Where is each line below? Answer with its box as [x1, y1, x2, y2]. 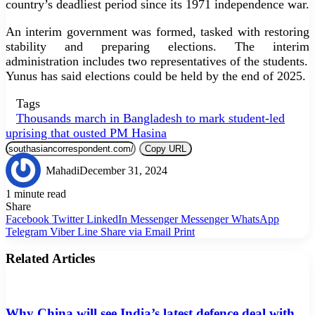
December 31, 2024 [79, 164, 167, 176]
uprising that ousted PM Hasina [6, 125, 167, 140]
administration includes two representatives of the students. [6, 53, 308, 68]
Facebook [6, 212, 49, 225]
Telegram [6, 225, 47, 238]
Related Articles [6, 251, 95, 266]
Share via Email [101, 225, 171, 238]
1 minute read [6, 187, 66, 200]
